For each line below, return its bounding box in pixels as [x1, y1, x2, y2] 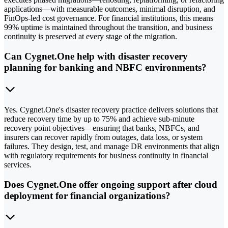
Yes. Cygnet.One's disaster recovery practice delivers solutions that [4, 105, 218, 114]
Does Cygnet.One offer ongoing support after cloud [4, 179, 217, 190]
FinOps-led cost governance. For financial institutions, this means [4, 14, 213, 23]
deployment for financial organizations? [4, 190, 170, 201]
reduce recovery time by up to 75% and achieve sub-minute [4, 114, 194, 123]
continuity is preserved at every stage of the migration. [4, 32, 177, 41]
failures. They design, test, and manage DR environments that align [4, 141, 219, 151]
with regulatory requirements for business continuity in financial [4, 151, 208, 160]
